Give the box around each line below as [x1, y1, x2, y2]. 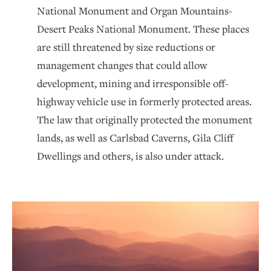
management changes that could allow [37, 57, 207, 72]
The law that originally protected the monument [37, 112, 252, 126]
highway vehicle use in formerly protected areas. [37, 94, 252, 108]
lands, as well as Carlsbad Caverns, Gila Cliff [37, 130, 233, 145]
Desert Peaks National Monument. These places [37, 21, 249, 36]
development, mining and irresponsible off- [37, 76, 229, 90]
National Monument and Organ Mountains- [37, 3, 232, 18]
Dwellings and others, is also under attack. [37, 148, 224, 163]
